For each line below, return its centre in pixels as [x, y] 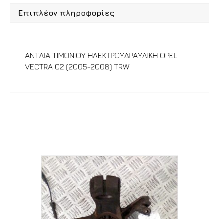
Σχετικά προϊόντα [67, 122]
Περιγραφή [42, 41]
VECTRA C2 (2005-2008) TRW [77, 66]
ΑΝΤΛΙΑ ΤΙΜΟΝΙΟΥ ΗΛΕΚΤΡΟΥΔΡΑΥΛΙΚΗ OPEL [101, 55]
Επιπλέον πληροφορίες [66, 12]
